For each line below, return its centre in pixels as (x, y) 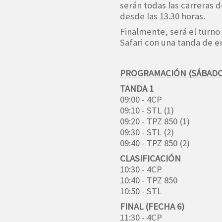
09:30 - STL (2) (147, 132)
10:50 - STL (141, 191)
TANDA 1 (137, 88)
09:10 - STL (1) (147, 110)
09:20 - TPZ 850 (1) (155, 121)
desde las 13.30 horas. (163, 16)
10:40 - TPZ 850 (149, 180)
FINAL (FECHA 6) (152, 206)
